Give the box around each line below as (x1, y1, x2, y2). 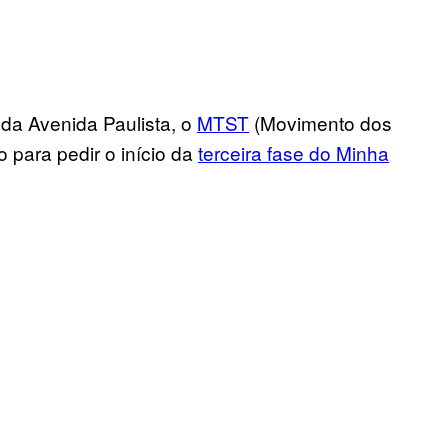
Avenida (28, 109, 103, 137)
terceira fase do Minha (198, 139, 389, 167)
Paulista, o (103, 109, 197, 137)
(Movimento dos (249, 109, 392, 137)
